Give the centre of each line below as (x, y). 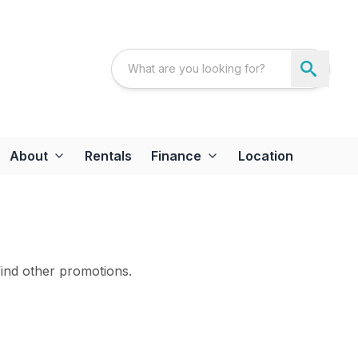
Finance (176, 156)
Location (266, 156)
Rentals (108, 156)
